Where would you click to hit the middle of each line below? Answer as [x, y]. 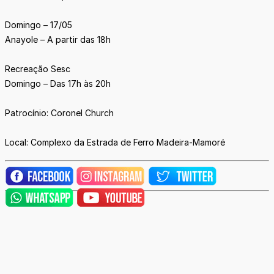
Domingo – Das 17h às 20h [58, 84]
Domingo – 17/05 [39, 25]
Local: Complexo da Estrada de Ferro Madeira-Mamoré [115, 143]
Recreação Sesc [38, 69]
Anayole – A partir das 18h [58, 40]
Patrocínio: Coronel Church [59, 113]
